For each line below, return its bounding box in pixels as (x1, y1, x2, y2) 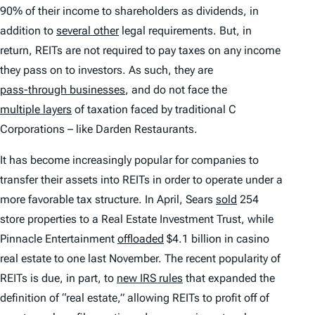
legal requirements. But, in (119, 24, 252, 38)
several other (56, 24, 119, 38)
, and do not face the (125, 83, 227, 97)
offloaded (117, 232, 164, 246)
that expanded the (183, 271, 275, 285)
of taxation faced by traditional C (72, 103, 236, 117)
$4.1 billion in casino (164, 232, 269, 246)
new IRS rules (117, 271, 183, 285)
